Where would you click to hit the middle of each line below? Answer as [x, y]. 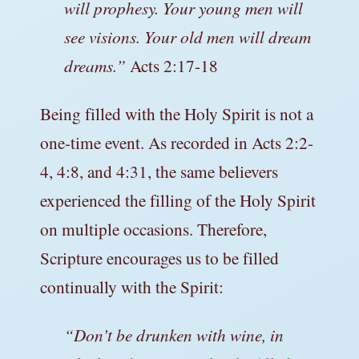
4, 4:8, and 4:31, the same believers [159, 171]
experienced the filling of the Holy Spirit [178, 200]
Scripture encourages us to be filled [159, 257]
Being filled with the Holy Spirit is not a [177, 113]
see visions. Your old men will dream [188, 36]
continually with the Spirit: [132, 286]
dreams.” [97, 65]
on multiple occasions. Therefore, [153, 228]
